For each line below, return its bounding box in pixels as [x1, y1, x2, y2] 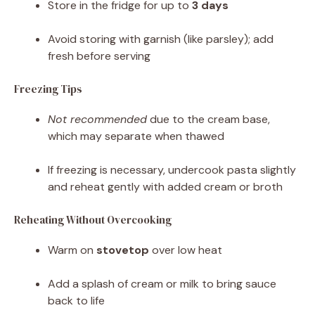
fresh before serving [48, 48, 150, 63]
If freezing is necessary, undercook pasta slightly [48, 162, 296, 177]
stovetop [96, 242, 149, 257]
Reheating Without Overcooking [14, 212, 172, 227]
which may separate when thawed [48, 128, 224, 143]
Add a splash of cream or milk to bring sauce [48, 276, 276, 291]
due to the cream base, [147, 111, 270, 127]
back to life [48, 292, 105, 308]
